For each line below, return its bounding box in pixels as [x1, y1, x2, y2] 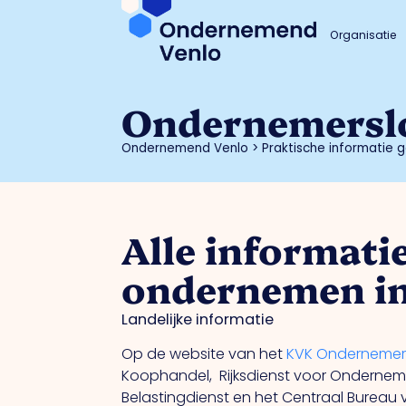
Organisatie [330, 27, 397, 43]
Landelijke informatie [121, 308, 275, 330]
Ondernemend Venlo [121, 140, 249, 158]
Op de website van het [121, 343, 287, 365]
